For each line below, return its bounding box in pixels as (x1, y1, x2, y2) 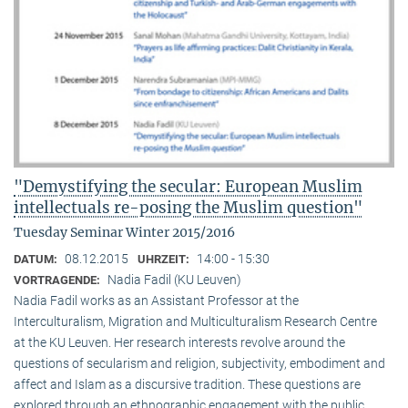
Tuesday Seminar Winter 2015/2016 (14, 223, 235, 240)
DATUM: (14, 251, 60, 266)
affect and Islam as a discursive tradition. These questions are (14, 376, 361, 392)
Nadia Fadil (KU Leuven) (107, 271, 241, 287)
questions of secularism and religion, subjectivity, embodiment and (14, 355, 385, 371)
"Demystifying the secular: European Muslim (14, 176, 362, 197)
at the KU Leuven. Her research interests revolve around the (14, 334, 345, 350)
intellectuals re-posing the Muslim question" (14, 197, 362, 218)
